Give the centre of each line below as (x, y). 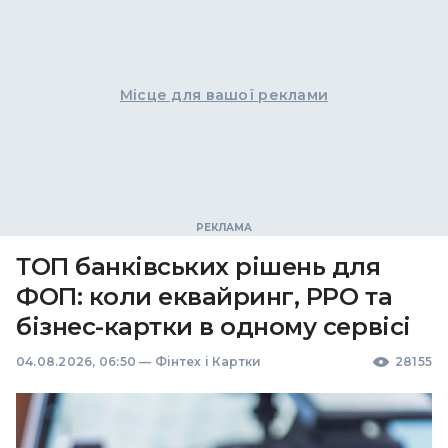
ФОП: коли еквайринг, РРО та (204, 296)
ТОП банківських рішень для (198, 266)
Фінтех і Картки (208, 361)
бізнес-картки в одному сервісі (213, 326)
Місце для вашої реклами (224, 95)
